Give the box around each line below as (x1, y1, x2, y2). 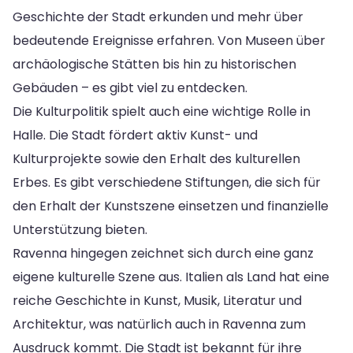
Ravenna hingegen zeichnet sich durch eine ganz (13, 243, 314, 262)
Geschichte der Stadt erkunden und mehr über (13, 7, 303, 26)
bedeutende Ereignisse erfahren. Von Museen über (13, 31, 325, 50)
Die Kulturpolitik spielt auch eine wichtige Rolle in (13, 102, 310, 121)
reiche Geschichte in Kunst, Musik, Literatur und (13, 291, 302, 310)
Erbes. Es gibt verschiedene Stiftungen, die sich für (13, 173, 321, 191)
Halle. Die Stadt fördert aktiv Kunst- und (13, 125, 258, 144)
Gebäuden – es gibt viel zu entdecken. (13, 78, 247, 97)
